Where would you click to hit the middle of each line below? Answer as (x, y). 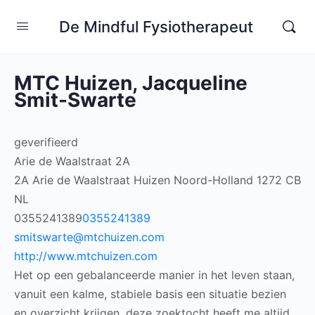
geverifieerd (46, 142)
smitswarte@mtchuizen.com (89, 237)
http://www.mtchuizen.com (86, 256)
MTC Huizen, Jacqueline (131, 83)
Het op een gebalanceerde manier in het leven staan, (154, 275)
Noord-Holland (213, 180)
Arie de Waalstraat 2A (72, 161)
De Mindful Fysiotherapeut (156, 26)
